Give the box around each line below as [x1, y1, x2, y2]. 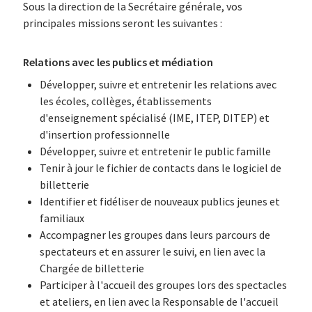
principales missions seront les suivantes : [22, 16, 222, 30]
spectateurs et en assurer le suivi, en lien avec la [39, 244, 265, 258]
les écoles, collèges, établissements [39, 94, 212, 108]
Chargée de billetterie [39, 261, 144, 275]
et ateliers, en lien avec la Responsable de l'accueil [39, 295, 279, 309]
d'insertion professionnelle [39, 127, 170, 141]
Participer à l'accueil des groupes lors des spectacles [39, 278, 287, 292]
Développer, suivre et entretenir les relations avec [39, 77, 276, 91]
